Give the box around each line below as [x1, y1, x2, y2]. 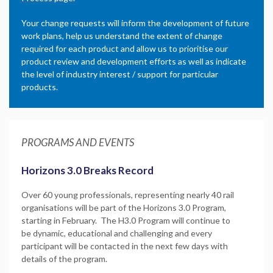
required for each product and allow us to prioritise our [21, 43, 228, 54]
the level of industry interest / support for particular [21, 68, 218, 79]
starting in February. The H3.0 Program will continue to [21, 214, 230, 225]
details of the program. [21, 253, 107, 264]
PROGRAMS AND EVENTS [21, 135, 134, 149]
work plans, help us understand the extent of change [21, 30, 222, 41]
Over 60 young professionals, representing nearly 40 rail [21, 189, 234, 200]
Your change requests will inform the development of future [21, 17, 249, 28]
